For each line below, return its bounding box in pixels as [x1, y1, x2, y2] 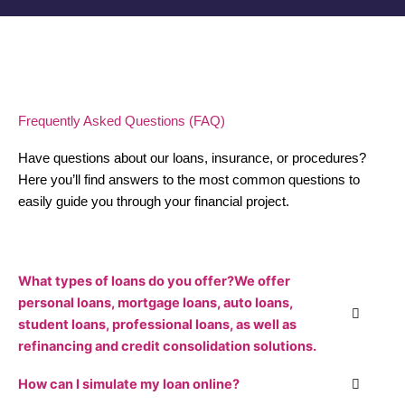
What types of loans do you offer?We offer [18, 272, 290, 289]
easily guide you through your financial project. [18, 194, 289, 210]
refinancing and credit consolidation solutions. [18, 337, 316, 354]
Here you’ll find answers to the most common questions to [18, 173, 360, 188]
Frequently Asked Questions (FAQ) [18, 114, 225, 129]
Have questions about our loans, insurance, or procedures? [18, 151, 366, 166]
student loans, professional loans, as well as [18, 316, 297, 333]
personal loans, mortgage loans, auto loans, [18, 294, 293, 311]
